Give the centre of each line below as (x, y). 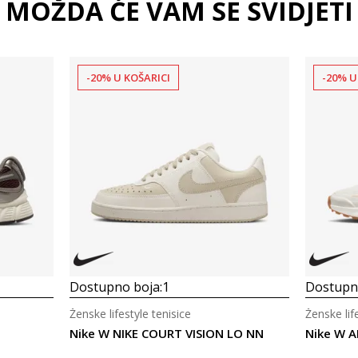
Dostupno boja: (115, 287)
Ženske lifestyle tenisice (130, 314)
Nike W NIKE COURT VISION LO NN (166, 333)
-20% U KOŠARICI (128, 78)
